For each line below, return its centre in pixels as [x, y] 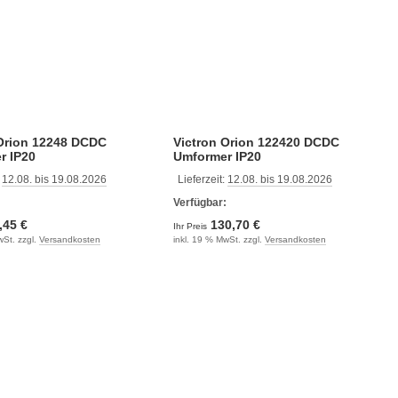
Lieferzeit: [202, 179]
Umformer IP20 [217, 156]
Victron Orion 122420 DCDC [256, 142]
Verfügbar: [199, 203]
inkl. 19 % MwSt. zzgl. [219, 239]
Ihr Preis [191, 226]
